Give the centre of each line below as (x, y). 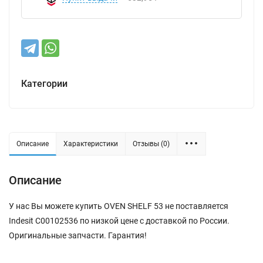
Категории (44, 84)
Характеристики (91, 144)
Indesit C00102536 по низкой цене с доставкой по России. (119, 221)
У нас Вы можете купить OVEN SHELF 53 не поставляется (119, 206)
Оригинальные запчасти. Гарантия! (78, 235)
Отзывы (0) (151, 144)
